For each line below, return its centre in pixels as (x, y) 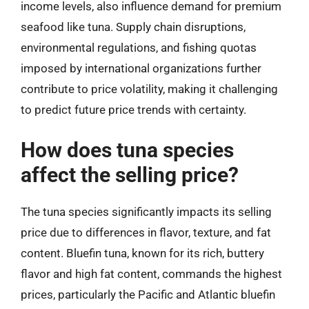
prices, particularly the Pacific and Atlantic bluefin (148, 294)
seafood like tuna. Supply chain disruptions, (133, 27)
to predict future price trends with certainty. (133, 110)
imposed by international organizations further (141, 68)
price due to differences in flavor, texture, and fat (146, 232)
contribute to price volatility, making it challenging (149, 89)
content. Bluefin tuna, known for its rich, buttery (142, 253)
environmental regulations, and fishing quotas (139, 48)
